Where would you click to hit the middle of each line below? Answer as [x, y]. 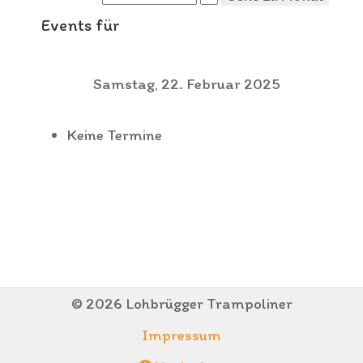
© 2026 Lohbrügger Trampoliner [181, 304]
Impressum [181, 335]
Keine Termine [115, 135]
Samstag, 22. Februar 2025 [186, 84]
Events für [81, 25]
